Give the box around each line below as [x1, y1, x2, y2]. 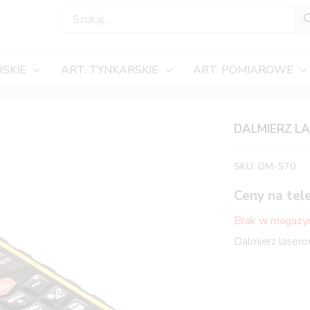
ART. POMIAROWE [192, 62, 293, 77]
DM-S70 [257, 159, 296, 174]
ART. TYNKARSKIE [60, 62, 158, 77]
